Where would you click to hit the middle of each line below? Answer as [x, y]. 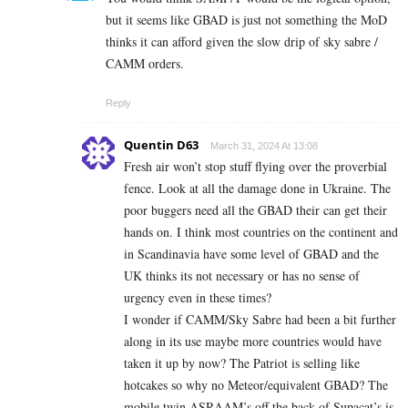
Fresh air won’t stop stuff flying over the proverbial [255, 167]
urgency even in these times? [198, 298]
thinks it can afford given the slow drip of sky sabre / [242, 42]
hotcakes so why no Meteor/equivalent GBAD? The [256, 385]
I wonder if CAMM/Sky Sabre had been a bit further [260, 320]
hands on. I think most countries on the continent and [261, 232]
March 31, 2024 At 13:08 [264, 146]
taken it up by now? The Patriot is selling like [242, 363]
